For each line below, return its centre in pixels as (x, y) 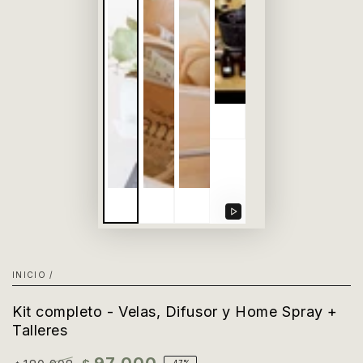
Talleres (40, 331)
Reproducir (265, 221)
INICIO (29, 275)
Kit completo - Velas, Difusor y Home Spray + (175, 312)
